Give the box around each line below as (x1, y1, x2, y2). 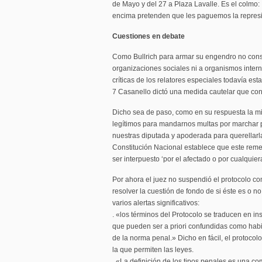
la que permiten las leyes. (112, 246, 194, 254)
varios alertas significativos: (112, 199, 199, 207)
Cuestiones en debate (112, 32, 185, 40)
